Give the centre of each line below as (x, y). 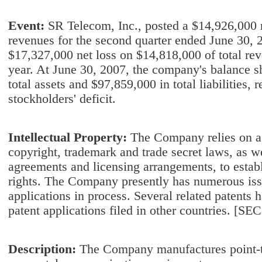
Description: (44, 249)
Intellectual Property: (69, 137)
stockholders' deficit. (62, 99)
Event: (28, 26)
